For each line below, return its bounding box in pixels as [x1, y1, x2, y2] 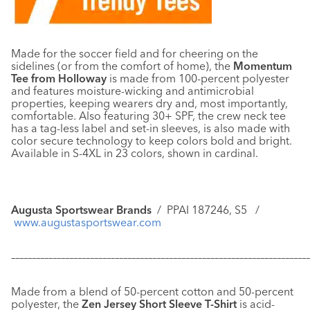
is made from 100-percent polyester [107, 71, 289, 85]
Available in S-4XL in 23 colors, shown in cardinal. [11, 146, 258, 160]
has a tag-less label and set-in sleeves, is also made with [11, 121, 290, 135]
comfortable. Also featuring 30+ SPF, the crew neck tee [11, 109, 286, 122]
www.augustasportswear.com [14, 215, 161, 229]
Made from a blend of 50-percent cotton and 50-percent [11, 284, 293, 298]
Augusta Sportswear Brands [11, 203, 152, 217]
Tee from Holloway [11, 71, 107, 85]
